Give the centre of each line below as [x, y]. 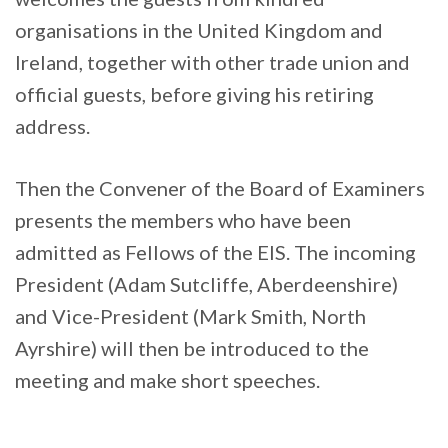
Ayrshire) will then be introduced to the [192, 348]
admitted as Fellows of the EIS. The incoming [215, 252]
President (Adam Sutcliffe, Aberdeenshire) [206, 284]
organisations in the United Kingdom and [199, 30]
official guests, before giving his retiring [194, 94]
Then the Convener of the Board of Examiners [220, 188]
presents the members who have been [183, 220]
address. [52, 126]
